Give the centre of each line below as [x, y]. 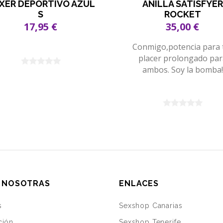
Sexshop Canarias [151, 206]
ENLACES [139, 184]
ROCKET [182, 14]
